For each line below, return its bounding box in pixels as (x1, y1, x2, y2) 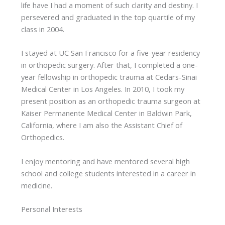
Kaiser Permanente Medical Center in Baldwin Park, (21, 108, 192, 119)
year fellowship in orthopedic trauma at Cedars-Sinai (21, 72, 197, 82)
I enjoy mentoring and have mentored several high (21, 156, 190, 166)
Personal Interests (21, 203, 82, 214)
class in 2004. (21, 24, 64, 34)
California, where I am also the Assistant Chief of (21, 120, 182, 131)
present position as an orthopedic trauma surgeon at (21, 96, 200, 106)
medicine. (21, 180, 52, 190)
